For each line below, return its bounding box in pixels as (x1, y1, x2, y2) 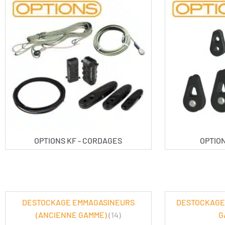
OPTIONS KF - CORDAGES (34, 136, 123, 146)
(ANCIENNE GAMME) (35, 210, 108, 220)
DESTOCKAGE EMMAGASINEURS (22, 197, 135, 207)
